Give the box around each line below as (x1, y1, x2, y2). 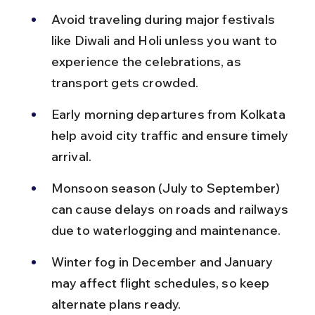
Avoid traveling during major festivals (51, 11, 278, 27)
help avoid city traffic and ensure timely (51, 127, 292, 143)
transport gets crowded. (51, 74, 199, 91)
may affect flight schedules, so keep (51, 274, 273, 291)
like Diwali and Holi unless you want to (51, 32, 281, 49)
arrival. (51, 148, 92, 165)
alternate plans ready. (51, 295, 181, 312)
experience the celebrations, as (51, 53, 244, 70)
